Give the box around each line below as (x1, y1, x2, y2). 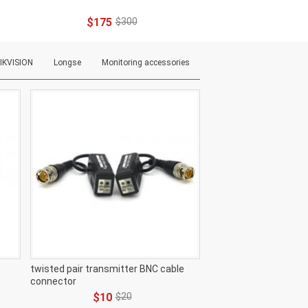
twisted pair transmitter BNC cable (30, 263, 184, 274)
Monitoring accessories (102, 58, 190, 67)
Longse (54, 58, 81, 67)
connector (30, 276, 76, 287)
